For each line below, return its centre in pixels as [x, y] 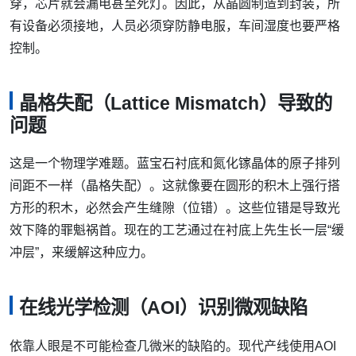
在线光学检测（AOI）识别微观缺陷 [163, 308]
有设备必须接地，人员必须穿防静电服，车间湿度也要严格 [175, 25]
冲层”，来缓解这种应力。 [81, 253]
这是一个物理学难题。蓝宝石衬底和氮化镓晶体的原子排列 [175, 164]
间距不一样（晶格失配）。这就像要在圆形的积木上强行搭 [175, 186]
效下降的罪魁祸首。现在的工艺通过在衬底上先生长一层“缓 [177, 230]
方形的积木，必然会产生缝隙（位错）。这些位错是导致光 [175, 208]
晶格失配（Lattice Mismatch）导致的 [176, 104]
